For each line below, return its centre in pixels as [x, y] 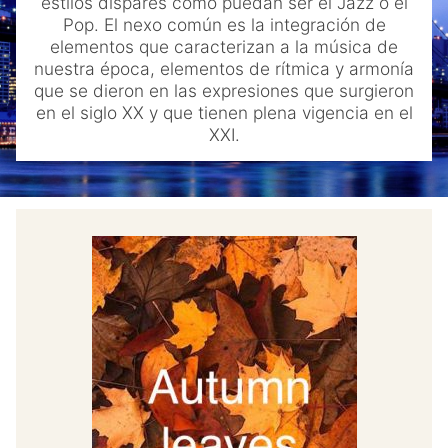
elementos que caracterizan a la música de [224, 46]
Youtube [47, 159]
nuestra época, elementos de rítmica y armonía [224, 68]
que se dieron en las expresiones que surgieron [224, 90]
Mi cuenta [53, 111]
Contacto [51, 63]
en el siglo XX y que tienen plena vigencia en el [224, 112]
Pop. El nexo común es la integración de [224, 24]
